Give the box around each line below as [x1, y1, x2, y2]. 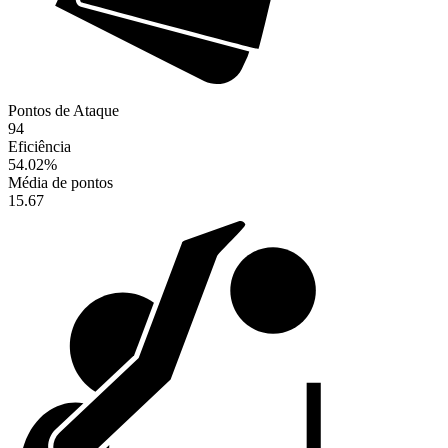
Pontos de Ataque [8, 102, 119, 120]
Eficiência [8, 138, 71, 156]
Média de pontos [8, 174, 113, 192]
